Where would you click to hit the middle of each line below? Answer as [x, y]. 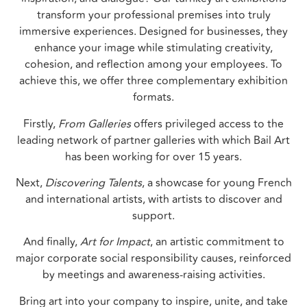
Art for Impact [115, 242]
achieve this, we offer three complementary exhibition [153, 81]
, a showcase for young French [217, 183]
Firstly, [41, 124]
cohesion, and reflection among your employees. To [153, 65]
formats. [153, 98]
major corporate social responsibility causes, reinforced [153, 259]
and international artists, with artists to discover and [153, 199]
